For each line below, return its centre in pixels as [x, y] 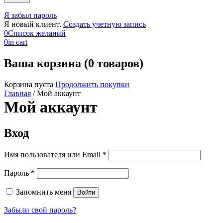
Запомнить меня [44, 192]
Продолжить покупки [92, 84]
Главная [17, 93]
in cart [18, 42]
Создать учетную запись [105, 24]
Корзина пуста [29, 84]
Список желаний [37, 33]
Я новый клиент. [33, 24]
